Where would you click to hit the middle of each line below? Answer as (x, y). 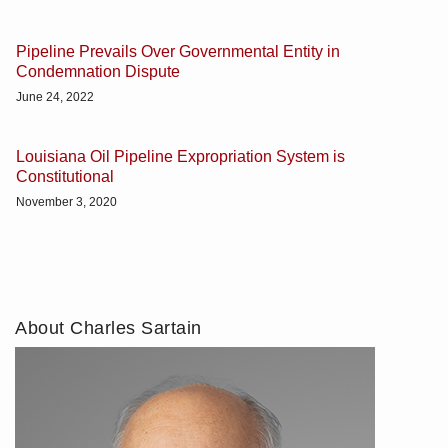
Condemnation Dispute (98, 71)
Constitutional (65, 176)
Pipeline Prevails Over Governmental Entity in (178, 51)
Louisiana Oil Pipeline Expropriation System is (180, 156)
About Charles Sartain (108, 327)
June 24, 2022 (55, 96)
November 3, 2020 (66, 201)
